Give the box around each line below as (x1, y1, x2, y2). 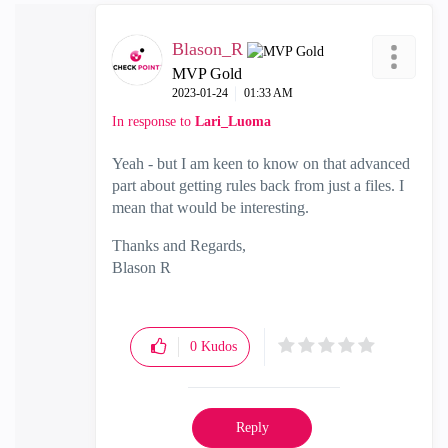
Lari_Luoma (195, 114, 271, 129)
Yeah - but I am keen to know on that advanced (112, 155, 410, 172)
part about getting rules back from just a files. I (112, 177, 404, 194)
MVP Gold (172, 65, 242, 82)
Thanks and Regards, (112, 237, 246, 254)
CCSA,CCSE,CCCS (112, 281, 246, 298)
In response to (112, 114, 195, 129)
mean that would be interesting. (112, 199, 309, 216)
